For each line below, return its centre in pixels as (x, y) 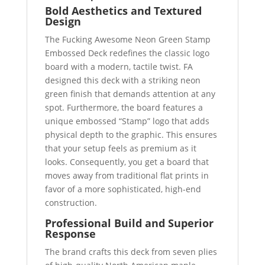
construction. (71, 202)
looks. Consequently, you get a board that (127, 161)
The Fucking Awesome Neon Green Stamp (127, 39)
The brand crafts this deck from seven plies (131, 251)
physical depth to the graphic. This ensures (131, 134)
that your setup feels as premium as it (120, 148)
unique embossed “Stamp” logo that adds (127, 121)
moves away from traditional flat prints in (127, 175)
